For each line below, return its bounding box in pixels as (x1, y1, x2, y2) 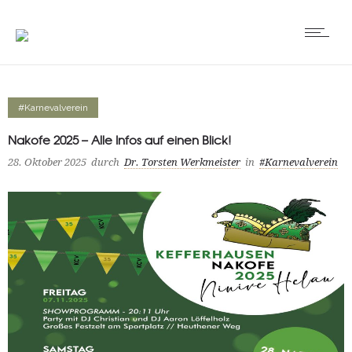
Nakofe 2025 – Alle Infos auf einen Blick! (8, 131, 231, 148)
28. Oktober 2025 (8, 156, 86, 168)
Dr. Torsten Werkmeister (124, 156, 240, 168)
